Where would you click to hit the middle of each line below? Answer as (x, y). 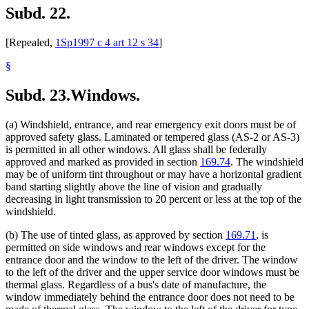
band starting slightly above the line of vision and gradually (134, 187)
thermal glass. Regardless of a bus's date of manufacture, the (136, 285)
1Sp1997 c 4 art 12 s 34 (107, 43)
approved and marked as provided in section (103, 162)
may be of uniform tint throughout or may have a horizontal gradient (153, 175)
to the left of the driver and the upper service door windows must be (152, 272)
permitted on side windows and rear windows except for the (136, 248)
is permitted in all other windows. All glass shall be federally (136, 150)
